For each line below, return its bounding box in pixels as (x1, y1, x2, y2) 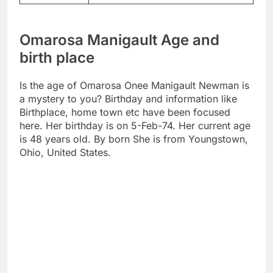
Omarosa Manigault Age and (19, 31, 219, 49)
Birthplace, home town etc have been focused (19, 106, 230, 119)
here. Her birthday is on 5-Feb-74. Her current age (19, 119, 250, 132)
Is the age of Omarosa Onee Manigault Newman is (19, 79, 249, 92)
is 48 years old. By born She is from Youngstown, (19, 133, 248, 146)
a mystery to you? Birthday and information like (19, 93, 237, 105)
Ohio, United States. (19, 146, 111, 159)
